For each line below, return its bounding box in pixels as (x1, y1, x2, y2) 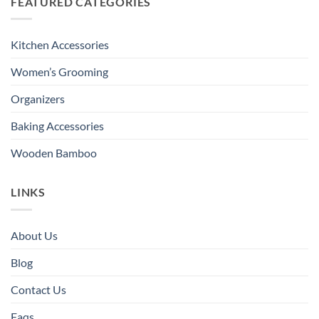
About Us (11, 228, 58, 242)
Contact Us (11, 282, 66, 296)
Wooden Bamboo (11, 146, 97, 160)
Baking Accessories (11, 119, 104, 133)
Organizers (11, 92, 65, 106)
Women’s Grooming (11, 65, 108, 79)
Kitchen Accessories (11, 38, 109, 52)
